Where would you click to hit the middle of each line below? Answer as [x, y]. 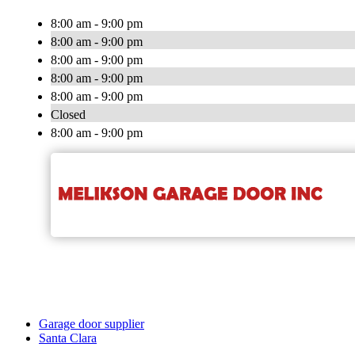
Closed [68, 115]
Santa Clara [68, 338]
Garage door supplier [92, 324]
